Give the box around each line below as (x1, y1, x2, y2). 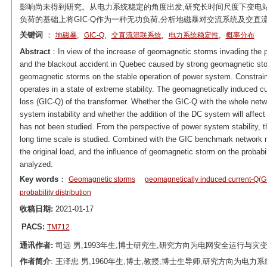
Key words (19, 175, 58, 184)
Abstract (19, 47, 50, 56)
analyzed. (19, 160, 53, 169)
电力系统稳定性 (168, 31, 219, 39)
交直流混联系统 (111, 31, 162, 39)
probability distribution (19, 188, 91, 197)
